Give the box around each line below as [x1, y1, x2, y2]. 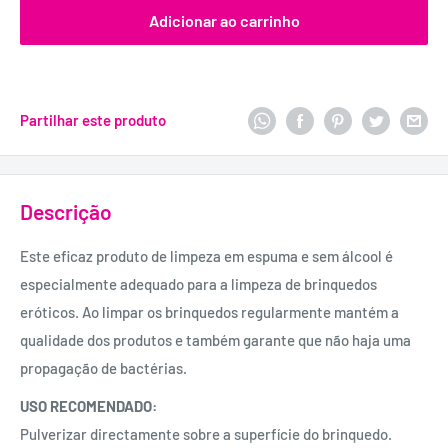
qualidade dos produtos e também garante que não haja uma [20, 330, 411, 349]
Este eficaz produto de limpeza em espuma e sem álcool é [20, 246, 393, 265]
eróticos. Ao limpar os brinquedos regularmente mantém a [20, 302, 399, 321]
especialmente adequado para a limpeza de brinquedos [20, 274, 377, 293]
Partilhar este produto [20, 111, 166, 130]
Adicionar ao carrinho [148, 11, 300, 30]
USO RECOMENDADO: [20, 397, 157, 416]
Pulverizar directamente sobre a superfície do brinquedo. [20, 425, 392, 444]
